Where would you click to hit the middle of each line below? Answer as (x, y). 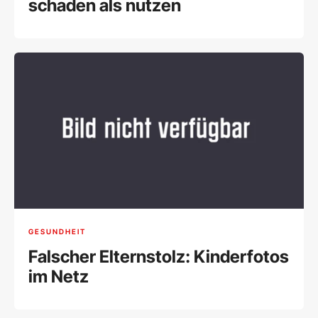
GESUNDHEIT (57, 231)
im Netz (59, 277)
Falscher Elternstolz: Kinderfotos (159, 257)
